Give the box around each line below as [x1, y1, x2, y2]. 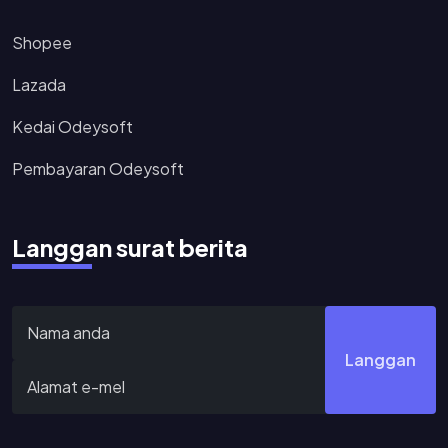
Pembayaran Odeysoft [12, 157, 184, 179]
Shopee [12, 31, 72, 53]
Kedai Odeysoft [12, 115, 133, 137]
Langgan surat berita [12, 231, 248, 262]
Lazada [12, 73, 66, 95]
